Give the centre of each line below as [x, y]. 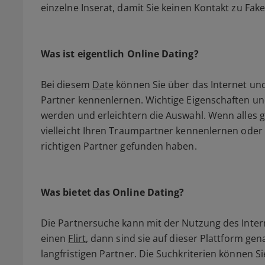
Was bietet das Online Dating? [113, 193]
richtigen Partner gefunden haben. [119, 146]
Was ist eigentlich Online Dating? [120, 54]
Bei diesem [67, 85]
